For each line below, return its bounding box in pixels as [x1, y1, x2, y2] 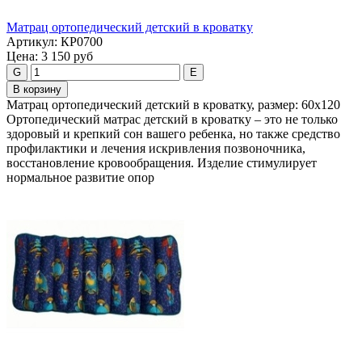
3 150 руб [41, 49, 93, 64]
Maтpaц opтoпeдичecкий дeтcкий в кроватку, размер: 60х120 [6, 98, 340, 112]
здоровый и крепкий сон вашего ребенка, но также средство [6, 127, 340, 141]
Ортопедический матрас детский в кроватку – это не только [6, 112, 338, 127]
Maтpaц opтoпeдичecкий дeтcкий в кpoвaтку [6, 20, 253, 35]
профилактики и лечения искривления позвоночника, [6, 141, 305, 156]
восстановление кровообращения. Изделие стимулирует [6, 156, 317, 170]
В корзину [13, 83, 61, 96]
